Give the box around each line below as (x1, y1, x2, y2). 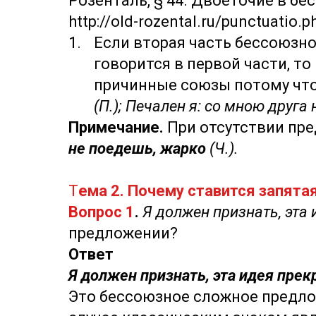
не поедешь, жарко (68, 140, 209, 157)
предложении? (68, 224, 178, 242)
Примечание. (68, 119, 164, 136)
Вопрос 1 (68, 203, 135, 221)
